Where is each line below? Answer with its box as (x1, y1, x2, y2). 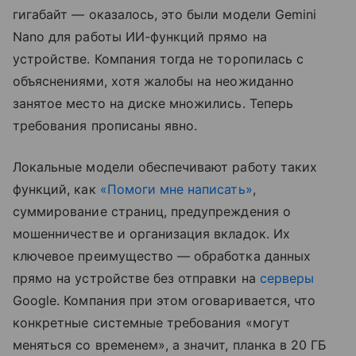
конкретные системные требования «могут (13, 314, 290, 331)
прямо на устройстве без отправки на (13, 269, 260, 286)
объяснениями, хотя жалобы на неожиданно (13, 72, 294, 89)
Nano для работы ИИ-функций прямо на (13, 28, 267, 44)
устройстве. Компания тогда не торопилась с (13, 50, 304, 67)
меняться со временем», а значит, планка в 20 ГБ (13, 336, 327, 353)
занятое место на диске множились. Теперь (13, 95, 293, 111)
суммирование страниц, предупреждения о (13, 203, 291, 219)
